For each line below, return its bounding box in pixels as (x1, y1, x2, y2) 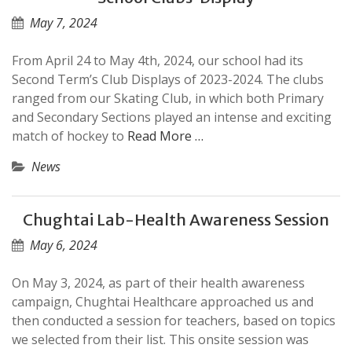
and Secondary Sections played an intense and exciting (12, 108, 332, 126)
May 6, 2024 (30, 236, 97, 254)
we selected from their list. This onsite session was (12, 331, 309, 348)
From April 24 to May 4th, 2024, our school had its (12, 52, 303, 69)
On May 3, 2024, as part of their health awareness (12, 274, 305, 291)
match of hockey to (12, 127, 127, 145)
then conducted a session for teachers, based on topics (12, 312, 335, 329)
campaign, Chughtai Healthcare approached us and (12, 293, 313, 310)
